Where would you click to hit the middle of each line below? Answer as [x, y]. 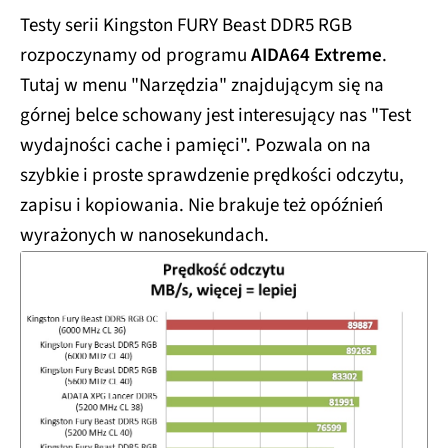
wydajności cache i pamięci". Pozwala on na [195, 146]
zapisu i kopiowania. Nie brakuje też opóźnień [201, 206]
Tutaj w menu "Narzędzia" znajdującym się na [202, 86]
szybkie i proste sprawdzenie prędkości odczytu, [212, 176]
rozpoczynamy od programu [135, 56]
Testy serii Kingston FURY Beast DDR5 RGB [186, 26]
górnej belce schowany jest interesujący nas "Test [215, 116]
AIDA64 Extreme [316, 56]
